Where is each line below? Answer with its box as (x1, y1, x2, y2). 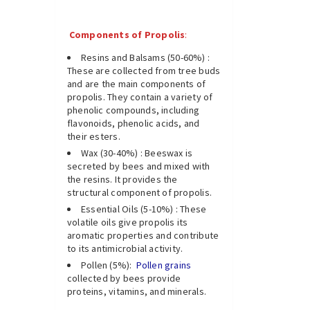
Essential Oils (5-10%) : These (81, 203, 207, 216)
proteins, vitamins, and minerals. (67, 285, 206, 298)
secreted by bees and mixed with (67, 160, 210, 173)
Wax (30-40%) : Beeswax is (81, 147, 193, 160)
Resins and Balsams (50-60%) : (81, 51, 210, 64)
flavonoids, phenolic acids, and (67, 117, 200, 130)
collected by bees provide (67, 272, 181, 285)
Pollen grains (136, 259, 192, 272)
